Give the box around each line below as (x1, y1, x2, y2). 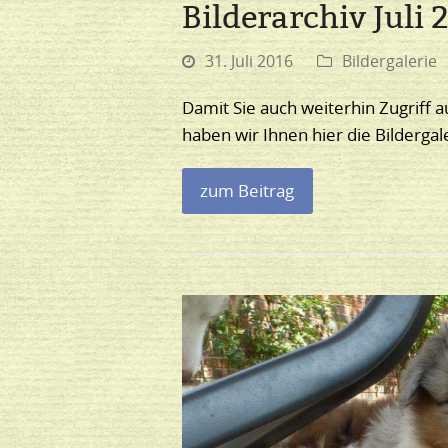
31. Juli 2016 (205, 50, 293, 72)
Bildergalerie (342, 50, 437, 72)
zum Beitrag (200, 179, 295, 203)
